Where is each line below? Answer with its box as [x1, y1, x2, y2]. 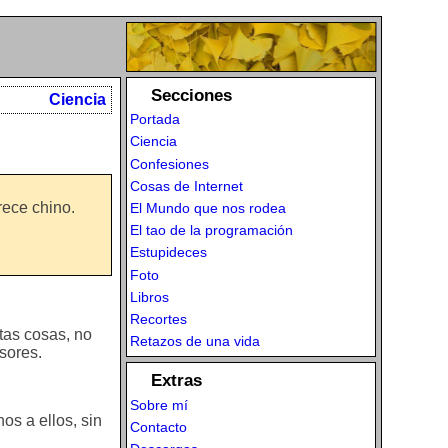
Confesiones [129, 155, 209, 172]
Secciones [151, 84, 233, 105]
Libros [129, 288, 169, 305]
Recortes [129, 310, 187, 327]
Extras [151, 369, 203, 390]
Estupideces [129, 244, 207, 261]
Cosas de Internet [129, 177, 243, 194]
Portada [129, 111, 180, 128]
